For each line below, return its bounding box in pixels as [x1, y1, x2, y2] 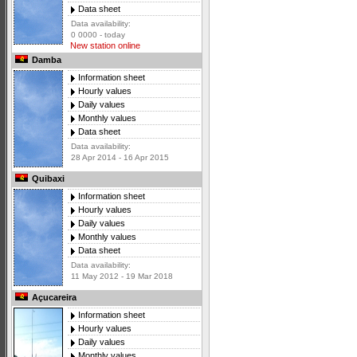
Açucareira [29, 292, 76, 303]
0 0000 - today [71, 30, 125, 40]
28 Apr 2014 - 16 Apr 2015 [71, 153, 169, 163]
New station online [68, 41, 140, 51]
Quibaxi [29, 174, 65, 184]
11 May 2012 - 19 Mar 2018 [71, 272, 173, 281]
